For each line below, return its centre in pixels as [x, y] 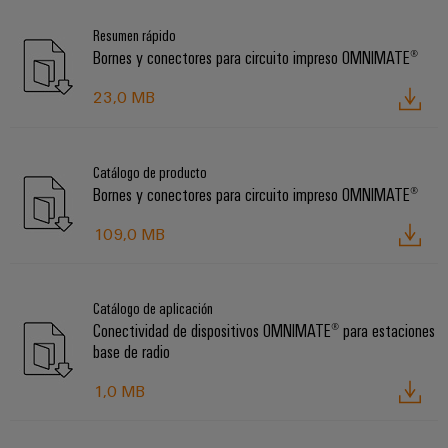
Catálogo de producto [150, 171]
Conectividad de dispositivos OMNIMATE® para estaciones [264, 329]
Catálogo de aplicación [153, 307]
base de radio [131, 350]
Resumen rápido [134, 35]
